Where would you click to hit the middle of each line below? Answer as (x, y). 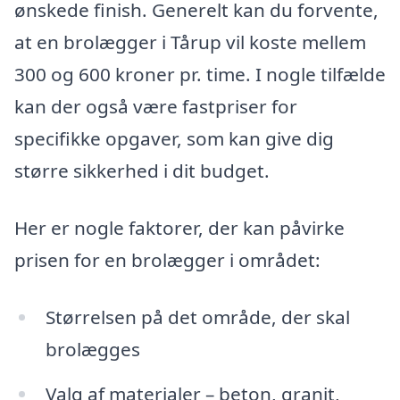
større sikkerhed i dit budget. (142, 171)
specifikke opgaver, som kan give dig (174, 139)
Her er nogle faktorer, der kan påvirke (179, 228)
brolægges (92, 349)
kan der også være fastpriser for (156, 107)
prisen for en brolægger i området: (167, 260)
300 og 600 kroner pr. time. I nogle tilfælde (200, 75)
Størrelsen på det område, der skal (197, 317)
